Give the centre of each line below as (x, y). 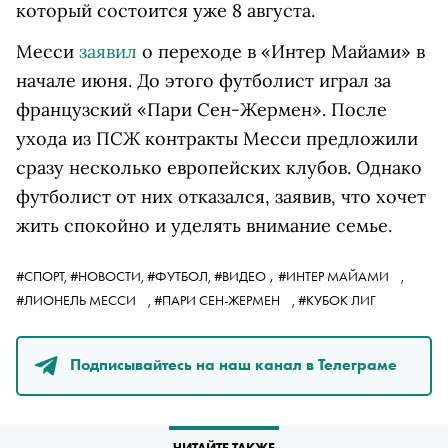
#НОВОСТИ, (108, 276)
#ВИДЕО (240, 276)
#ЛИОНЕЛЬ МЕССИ (77, 300)
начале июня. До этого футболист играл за (203, 81)
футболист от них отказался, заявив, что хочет (221, 197)
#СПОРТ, (43, 276)
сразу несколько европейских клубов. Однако (219, 168)
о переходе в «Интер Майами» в (281, 52)
